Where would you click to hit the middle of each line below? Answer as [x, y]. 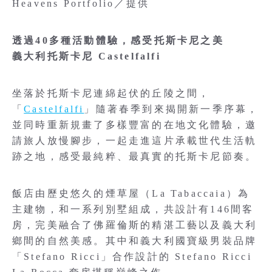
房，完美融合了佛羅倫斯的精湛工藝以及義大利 [135, 225]
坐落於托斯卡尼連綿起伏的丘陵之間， [111, 93]
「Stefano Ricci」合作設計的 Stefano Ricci [132, 256]
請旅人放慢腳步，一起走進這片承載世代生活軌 [135, 140]
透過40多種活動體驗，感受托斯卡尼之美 [118, 40]
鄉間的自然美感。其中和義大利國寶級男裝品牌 [135, 240]
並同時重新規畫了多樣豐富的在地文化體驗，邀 [135, 124]
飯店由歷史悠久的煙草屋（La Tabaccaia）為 [131, 193]
